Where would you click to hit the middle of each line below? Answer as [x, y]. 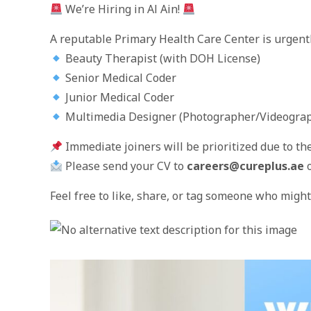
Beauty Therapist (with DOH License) [162, 58]
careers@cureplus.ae [246, 166]
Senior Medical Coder [120, 78]
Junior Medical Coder [119, 97]
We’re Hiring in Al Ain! [123, 9]
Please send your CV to [125, 166]
